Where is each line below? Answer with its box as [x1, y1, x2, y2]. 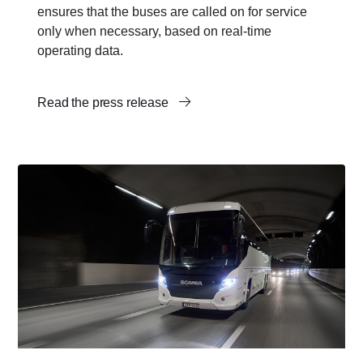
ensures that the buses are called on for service [37, 4, 307, 19]
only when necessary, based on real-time [37, 23, 271, 38]
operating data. [37, 43, 123, 58]
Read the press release [37, 95, 172, 109]
